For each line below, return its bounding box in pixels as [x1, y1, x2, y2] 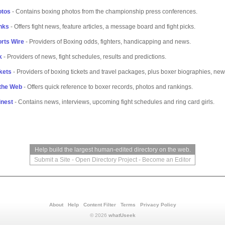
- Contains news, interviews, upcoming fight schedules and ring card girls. [13, 98, 214, 105]
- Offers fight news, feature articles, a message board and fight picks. [9, 23, 195, 30]
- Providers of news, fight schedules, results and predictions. [2, 53, 166, 60]
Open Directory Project [75, 156, 137, 163]
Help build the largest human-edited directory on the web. [34, 146, 191, 153]
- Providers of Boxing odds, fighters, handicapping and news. [24, 38, 191, 45]
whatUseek [108, 212, 136, 218]
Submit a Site [34, 156, 70, 163]
